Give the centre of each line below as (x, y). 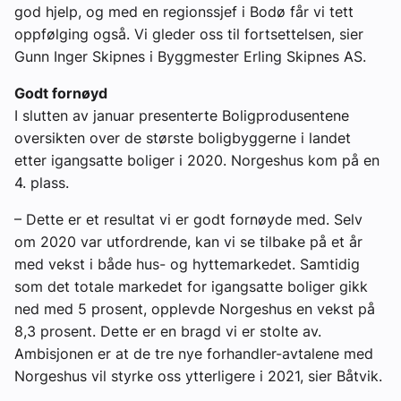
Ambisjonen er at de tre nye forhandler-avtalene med (194, 354)
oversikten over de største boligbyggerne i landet (183, 138)
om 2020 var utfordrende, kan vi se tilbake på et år (188, 242)
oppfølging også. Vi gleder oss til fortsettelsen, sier (189, 34)
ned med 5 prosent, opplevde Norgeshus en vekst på (195, 309)
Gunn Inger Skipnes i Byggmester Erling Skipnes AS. (190, 57)
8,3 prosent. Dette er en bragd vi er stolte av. (168, 332)
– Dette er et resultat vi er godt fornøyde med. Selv (188, 220)
